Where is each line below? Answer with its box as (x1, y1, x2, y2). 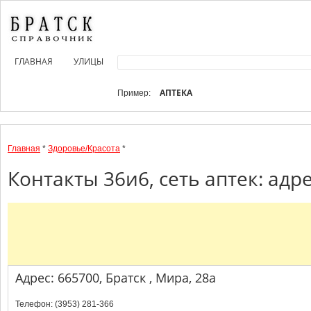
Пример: (117, 88, 153, 98)
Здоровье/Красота (48, 144, 120, 153)
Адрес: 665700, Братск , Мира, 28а (15, 269, 216, 286)
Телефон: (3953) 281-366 (15, 299, 114, 309)
